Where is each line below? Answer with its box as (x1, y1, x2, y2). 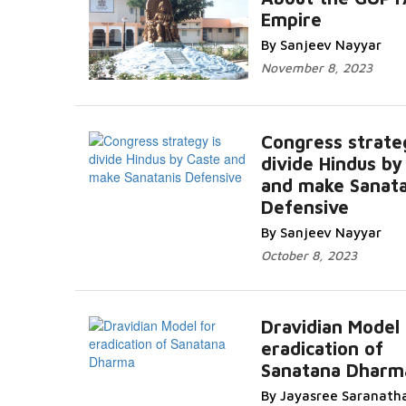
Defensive (261, 197, 349, 217)
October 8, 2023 (261, 247, 357, 263)
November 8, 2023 (261, 60, 372, 75)
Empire (261, 9, 322, 30)
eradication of (261, 338, 383, 359)
